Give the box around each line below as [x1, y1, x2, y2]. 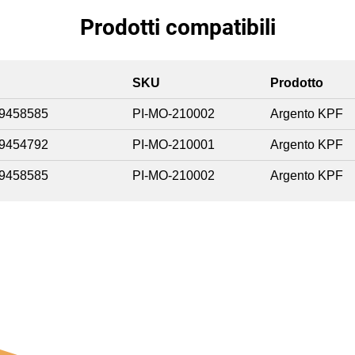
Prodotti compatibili [79, 14, 276, 41]
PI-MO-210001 [132, 138, 215, 152]
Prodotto [270, 76, 323, 90]
